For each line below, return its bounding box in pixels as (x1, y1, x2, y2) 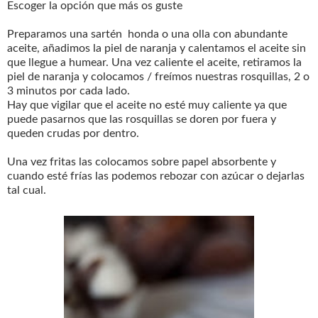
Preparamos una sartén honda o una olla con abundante (7, 28, 287, 40)
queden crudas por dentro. (7, 127, 139, 139)
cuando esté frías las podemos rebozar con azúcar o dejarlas (7, 170, 305, 182)
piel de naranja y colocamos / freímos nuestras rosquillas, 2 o (7, 70, 309, 82)
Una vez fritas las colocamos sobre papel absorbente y (7, 155, 276, 168)
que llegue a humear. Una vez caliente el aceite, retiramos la (7, 56, 302, 68)
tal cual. (7, 184, 46, 196)
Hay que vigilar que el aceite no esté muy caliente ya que (7, 99, 287, 111)
